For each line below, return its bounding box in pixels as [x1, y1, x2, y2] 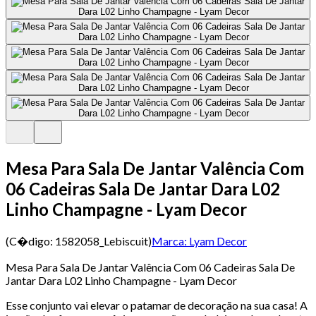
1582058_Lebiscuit [55, 233, 148, 248]
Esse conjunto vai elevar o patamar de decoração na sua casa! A [6, 298, 308, 312]
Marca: [152, 233, 187, 248]
